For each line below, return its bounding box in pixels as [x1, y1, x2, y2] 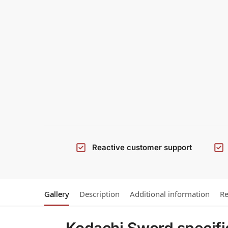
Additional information [130, 189, 210, 199]
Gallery [44, 189, 69, 199]
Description [79, 189, 120, 199]
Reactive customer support [92, 142, 192, 153]
